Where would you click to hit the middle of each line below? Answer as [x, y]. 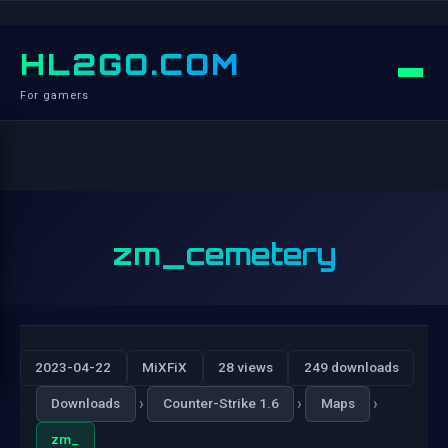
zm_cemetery [224, 254]
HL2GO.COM [130, 64]
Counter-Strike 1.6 [220, 403]
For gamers [54, 95]
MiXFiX [165, 367]
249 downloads [351, 367]
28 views [245, 367]
